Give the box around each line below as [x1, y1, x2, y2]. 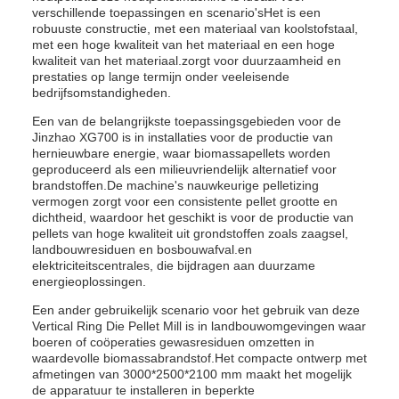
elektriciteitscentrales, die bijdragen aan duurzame [32, 258, 315, 273]
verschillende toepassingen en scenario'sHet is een [32, 5, 321, 20]
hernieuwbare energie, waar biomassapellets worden [32, 146, 330, 160]
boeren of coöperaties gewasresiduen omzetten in [32, 335, 314, 349]
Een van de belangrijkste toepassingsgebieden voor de [32, 114, 341, 128]
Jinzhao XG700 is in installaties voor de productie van [32, 130, 333, 144]
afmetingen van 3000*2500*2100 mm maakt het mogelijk [32, 367, 352, 381]
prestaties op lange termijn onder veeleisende [32, 69, 289, 84]
